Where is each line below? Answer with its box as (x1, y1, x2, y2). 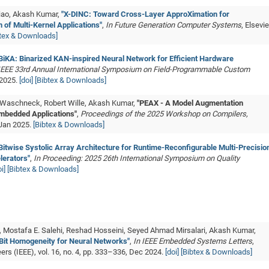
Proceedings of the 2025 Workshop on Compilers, (80, 109, 248, 118)
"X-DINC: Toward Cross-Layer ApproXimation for (61, 10, 229, 19)
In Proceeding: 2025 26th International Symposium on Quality (34, 154, 240, 163)
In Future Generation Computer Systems (106, 20, 241, 29)
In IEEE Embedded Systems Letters (133, 237, 252, 246)
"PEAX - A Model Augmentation (137, 98, 243, 107)
